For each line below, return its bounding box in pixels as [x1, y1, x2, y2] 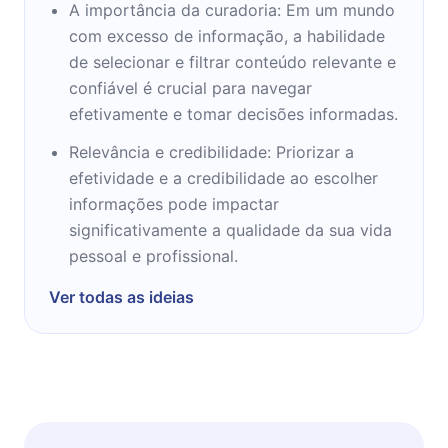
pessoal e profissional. [69, 245, 238, 266]
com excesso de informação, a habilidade [69, 25, 385, 46]
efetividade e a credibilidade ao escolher [69, 167, 378, 188]
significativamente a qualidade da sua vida [69, 219, 392, 240]
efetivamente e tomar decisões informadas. [69, 103, 398, 124]
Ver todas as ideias [49, 286, 194, 307]
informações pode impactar [69, 193, 279, 214]
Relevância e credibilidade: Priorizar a [69, 141, 354, 162]
